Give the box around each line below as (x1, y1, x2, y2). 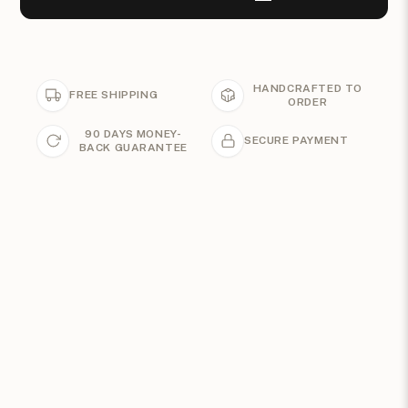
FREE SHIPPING (69, 88, 158, 102)
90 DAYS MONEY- (85, 127, 182, 140)
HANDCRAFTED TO (252, 81, 362, 95)
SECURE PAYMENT (244, 134, 349, 148)
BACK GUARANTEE (78, 140, 188, 154)
